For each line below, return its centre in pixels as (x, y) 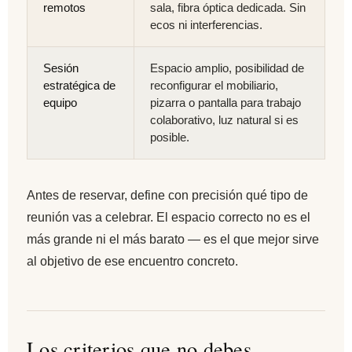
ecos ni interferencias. (206, 25)
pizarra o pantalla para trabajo (225, 103)
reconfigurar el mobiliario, (214, 85)
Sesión (61, 68)
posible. (170, 137)
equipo (60, 103)
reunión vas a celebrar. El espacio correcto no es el (169, 217)
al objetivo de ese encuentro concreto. (132, 261)
